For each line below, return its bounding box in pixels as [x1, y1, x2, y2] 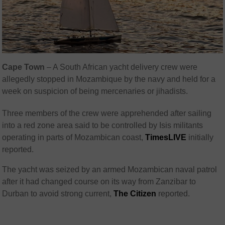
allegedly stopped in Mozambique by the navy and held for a [2, 75, 216, 84]
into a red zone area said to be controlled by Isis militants [2, 121, 203, 130]
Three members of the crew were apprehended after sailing [2, 109, 212, 118]
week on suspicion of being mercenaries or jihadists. [2, 87, 188, 96]
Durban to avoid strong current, [2, 189, 114, 198]
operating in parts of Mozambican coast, [2, 133, 144, 142]
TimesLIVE [145, 133, 187, 142]
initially [186, 133, 214, 142]
